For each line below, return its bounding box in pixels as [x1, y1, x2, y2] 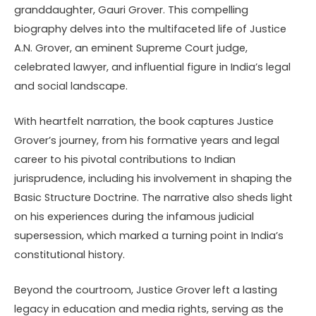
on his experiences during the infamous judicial [14, 209, 254, 224]
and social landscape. [14, 78, 128, 93]
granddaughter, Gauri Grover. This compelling [14, 2, 248, 17]
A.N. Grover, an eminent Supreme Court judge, [14, 40, 248, 55]
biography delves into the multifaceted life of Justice [14, 21, 286, 36]
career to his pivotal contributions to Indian [14, 152, 236, 167]
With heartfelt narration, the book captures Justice [14, 114, 274, 129]
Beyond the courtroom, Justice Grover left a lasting [14, 283, 277, 298]
